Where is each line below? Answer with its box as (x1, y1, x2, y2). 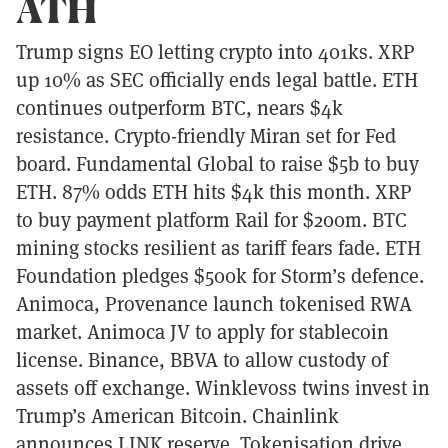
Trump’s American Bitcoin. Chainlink (16, 402, 339, 429)
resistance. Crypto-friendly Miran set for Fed (16, 122, 396, 149)
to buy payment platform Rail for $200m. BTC (16, 206, 407, 233)
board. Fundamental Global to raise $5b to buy (16, 150, 419, 177)
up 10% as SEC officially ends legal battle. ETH (16, 66, 418, 93)
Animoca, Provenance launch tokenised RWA (16, 290, 412, 317)
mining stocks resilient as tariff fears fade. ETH (16, 234, 421, 261)
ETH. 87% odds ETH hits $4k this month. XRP (16, 178, 412, 205)
